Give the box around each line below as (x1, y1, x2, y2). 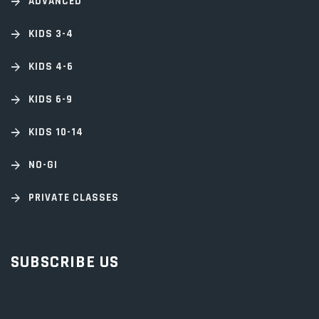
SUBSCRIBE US (11, 251, 119, 273)
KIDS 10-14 (28, 125, 83, 139)
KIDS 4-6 (28, 59, 73, 73)
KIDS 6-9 (28, 92, 73, 106)
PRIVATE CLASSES (28, 190, 119, 204)
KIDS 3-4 (28, 26, 73, 41)
